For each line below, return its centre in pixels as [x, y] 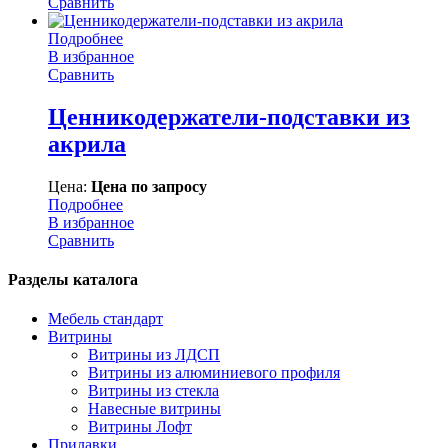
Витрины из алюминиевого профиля [214, 373]
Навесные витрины [154, 409]
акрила [87, 143]
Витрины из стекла [153, 391]
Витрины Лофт [140, 427]
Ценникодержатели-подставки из [229, 116]
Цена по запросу [149, 186]
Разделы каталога [73, 280]
